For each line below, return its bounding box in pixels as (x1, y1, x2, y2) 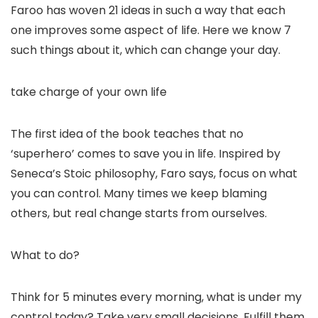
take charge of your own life (11, 84, 167, 101)
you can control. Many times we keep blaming (11, 185, 267, 202)
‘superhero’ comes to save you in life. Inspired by (11, 146, 280, 163)
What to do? (11, 247, 79, 264)
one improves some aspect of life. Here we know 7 (11, 22, 291, 39)
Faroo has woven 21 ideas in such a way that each (11, 2, 285, 19)
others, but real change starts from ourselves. (11, 205, 267, 222)
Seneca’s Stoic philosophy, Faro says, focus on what (11, 165, 297, 182)
